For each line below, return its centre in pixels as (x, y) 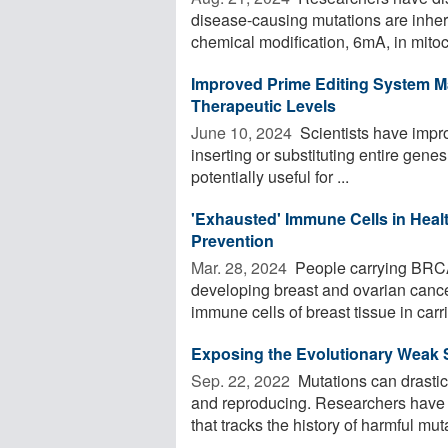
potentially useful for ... (270, 176)
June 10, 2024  (243, 132)
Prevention (232, 240)
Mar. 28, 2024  (241, 267)
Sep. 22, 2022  (242, 380)
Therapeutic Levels (263, 105)
